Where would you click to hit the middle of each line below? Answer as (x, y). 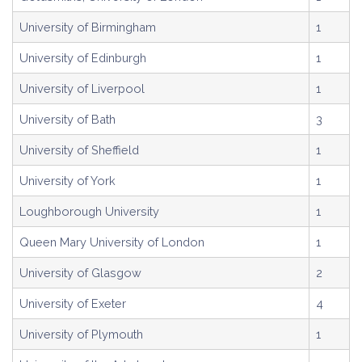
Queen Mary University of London (112, 242)
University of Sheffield (79, 150)
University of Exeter (73, 303)
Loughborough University (89, 211)
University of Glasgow (80, 273)
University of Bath (67, 119)
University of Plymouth (81, 334)
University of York (67, 181)
